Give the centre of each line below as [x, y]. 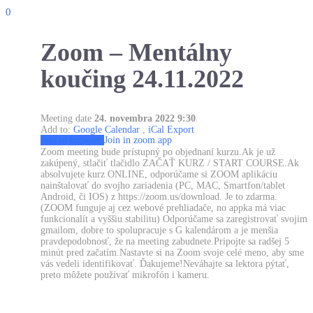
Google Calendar [107, 130]
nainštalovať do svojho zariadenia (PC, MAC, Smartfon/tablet [163, 186]
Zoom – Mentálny [136, 53]
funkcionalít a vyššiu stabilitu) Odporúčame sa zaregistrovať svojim [174, 219]
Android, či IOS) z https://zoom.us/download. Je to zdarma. [159, 197]
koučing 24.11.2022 [142, 79]
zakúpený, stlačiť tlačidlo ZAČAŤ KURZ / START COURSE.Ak [170, 163]
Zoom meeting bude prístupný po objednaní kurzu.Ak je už [158, 152]
